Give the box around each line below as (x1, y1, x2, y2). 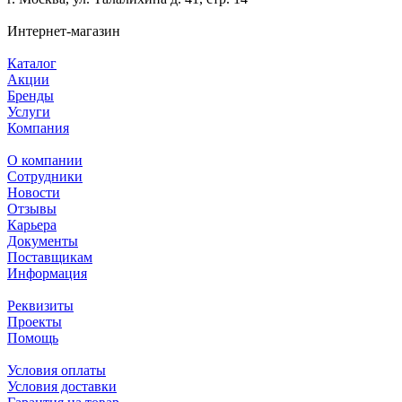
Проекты (7, 313, 62, 329)
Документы (7, 232, 78, 249)
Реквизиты (7, 297, 74, 313)
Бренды (7, 87, 54, 103)
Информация (7, 265, 87, 281)
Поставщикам (7, 249, 92, 265)
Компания (7, 119, 69, 135)
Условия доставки (7, 378, 117, 394)
